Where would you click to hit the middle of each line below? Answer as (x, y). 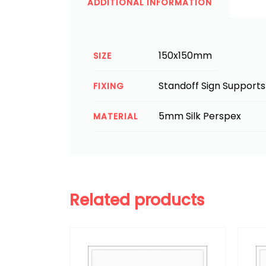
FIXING (109, 86)
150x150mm (185, 56)
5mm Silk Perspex (200, 116)
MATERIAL (115, 116)
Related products (137, 200)
